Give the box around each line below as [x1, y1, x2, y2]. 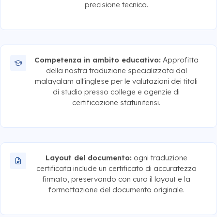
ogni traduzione [131, 153, 187, 162]
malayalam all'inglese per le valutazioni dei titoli [35, 76, 198, 86]
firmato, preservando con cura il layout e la [42, 174, 191, 184]
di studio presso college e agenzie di [53, 87, 180, 96]
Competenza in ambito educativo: [34, 55, 161, 64]
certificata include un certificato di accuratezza [36, 163, 197, 173]
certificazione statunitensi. [72, 97, 161, 107]
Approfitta [160, 55, 199, 64]
